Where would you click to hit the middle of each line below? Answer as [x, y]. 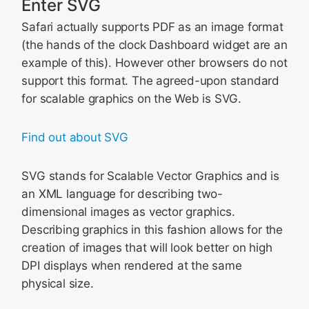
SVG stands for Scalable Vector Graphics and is [150, 176]
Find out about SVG [75, 137]
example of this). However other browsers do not [154, 63]
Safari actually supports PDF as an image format [152, 27]
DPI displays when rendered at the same [132, 266]
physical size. [58, 283]
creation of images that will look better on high [147, 248]
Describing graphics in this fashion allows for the [152, 230]
